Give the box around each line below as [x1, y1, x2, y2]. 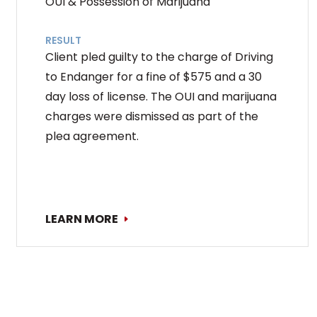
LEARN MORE [45, 210, 118, 227]
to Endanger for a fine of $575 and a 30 [45, 68, 262, 85]
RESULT [45, 33, 81, 47]
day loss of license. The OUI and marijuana [45, 88, 277, 105]
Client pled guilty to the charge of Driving [45, 48, 273, 65]
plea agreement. [45, 127, 139, 144]
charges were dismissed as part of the [45, 108, 258, 125]
